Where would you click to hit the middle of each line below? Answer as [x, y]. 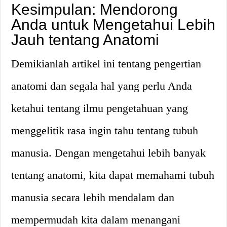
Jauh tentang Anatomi [85, 40]
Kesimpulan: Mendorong [95, 9]
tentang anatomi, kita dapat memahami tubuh [113, 175]
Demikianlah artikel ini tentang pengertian [106, 64]
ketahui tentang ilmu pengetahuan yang [100, 108]
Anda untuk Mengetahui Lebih [113, 25]
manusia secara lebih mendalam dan [93, 197]
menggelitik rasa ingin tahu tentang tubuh [105, 130]
